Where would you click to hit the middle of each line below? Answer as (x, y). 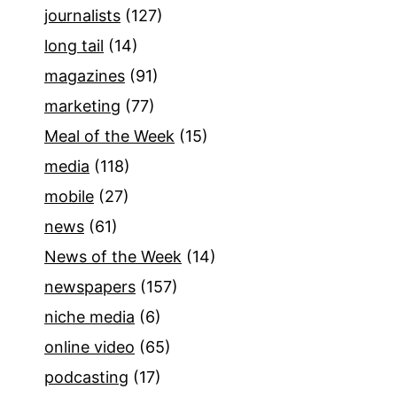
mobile (69, 196)
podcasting (86, 377)
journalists (82, 15)
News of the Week (113, 256)
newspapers (90, 286)
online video (90, 346)
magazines (85, 75)
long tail (74, 45)
